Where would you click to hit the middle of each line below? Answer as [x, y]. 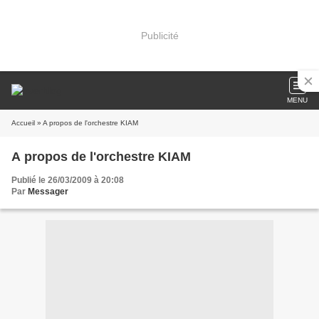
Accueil [23, 123]
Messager [48, 192]
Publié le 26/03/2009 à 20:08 [68, 180]
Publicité [159, 35]
